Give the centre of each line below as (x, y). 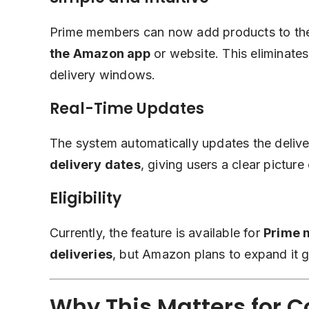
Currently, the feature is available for (157, 233)
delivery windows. (103, 75)
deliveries (81, 255)
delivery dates (95, 165)
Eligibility (86, 199)
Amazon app (111, 54)
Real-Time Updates (127, 109)
